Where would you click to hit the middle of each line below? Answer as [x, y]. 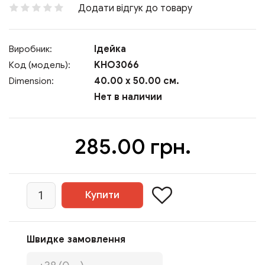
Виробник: [30, 49]
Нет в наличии [127, 97]
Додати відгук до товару [135, 8]
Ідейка [110, 49]
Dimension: [31, 81]
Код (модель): [40, 65]
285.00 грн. [132, 146]
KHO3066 [115, 65]
